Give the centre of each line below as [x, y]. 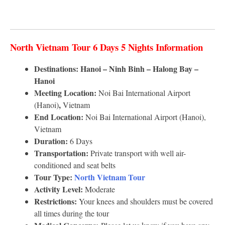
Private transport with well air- [137, 153]
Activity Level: [59, 189]
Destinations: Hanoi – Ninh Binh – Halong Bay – [116, 69]
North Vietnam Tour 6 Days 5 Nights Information [106, 47]
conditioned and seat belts [75, 165]
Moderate [99, 189]
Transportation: [61, 153]
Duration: [51, 141]
